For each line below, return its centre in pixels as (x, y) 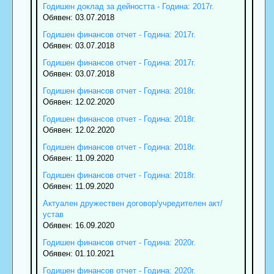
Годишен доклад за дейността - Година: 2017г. (128, 6)
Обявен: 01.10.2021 (78, 253)
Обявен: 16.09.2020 (78, 225)
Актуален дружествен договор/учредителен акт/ (132, 203)
